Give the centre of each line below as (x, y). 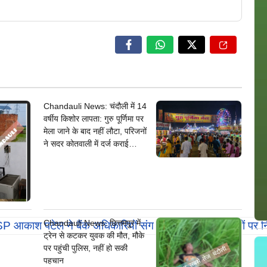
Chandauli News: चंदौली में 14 (95, 106)
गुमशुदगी (55, 156)
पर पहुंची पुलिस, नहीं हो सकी (85, 248)
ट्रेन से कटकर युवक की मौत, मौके (94, 236)
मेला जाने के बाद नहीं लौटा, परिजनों (95, 131)
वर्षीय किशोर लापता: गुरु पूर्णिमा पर (93, 119)
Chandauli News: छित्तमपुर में (92, 223)
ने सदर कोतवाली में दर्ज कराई (86, 144)
